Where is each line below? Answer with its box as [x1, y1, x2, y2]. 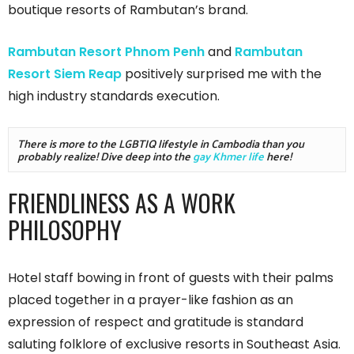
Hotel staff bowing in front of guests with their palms [8, 268, 333, 287]
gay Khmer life [193, 145, 265, 166]
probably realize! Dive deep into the [17, 145, 194, 166]
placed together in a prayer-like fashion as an [8, 290, 293, 309]
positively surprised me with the [122, 65, 322, 83]
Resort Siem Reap [8, 65, 122, 83]
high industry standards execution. [8, 87, 220, 105]
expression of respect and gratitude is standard [8, 312, 303, 331]
